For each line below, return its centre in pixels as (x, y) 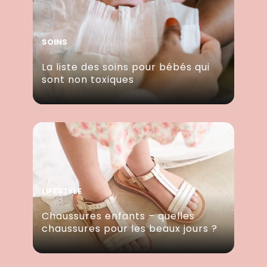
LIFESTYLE (62, 191)
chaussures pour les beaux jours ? (130, 229)
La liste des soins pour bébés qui (126, 67)
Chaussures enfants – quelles (118, 216)
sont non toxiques (88, 80)
